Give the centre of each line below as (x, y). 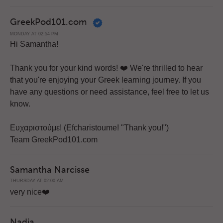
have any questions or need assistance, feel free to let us (110, 92)
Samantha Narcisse (50, 170)
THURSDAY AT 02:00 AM (37, 181)
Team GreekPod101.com (54, 140)
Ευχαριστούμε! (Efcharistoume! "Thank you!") (89, 128)
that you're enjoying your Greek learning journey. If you (106, 80)
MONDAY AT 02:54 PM (34, 34)
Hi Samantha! (34, 44)
